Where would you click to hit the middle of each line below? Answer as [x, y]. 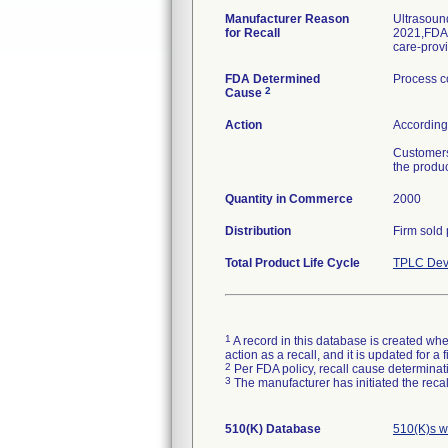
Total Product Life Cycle [292, 263]
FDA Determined [272, 79]
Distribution [258, 231]
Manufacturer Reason [287, 19]
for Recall [252, 33]
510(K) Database [273, 429]
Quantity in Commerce [289, 199]
